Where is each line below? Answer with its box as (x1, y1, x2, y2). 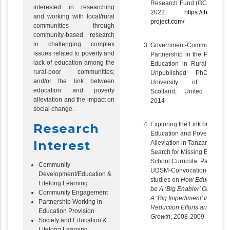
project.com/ (150, 18, 184, 25)
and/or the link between (33, 78, 114, 85)
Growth (150, 213, 170, 220)
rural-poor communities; (33, 68, 114, 75)
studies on (150, 176, 181, 183)
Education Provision (39, 207, 94, 215)
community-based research (33, 31, 114, 39)
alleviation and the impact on (33, 96, 114, 103)
